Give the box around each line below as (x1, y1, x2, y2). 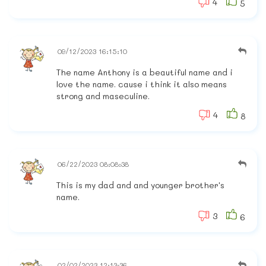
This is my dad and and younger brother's (56, 179, 224, 191)
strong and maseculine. (56, 90, 150, 102)
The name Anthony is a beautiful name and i (56, 66, 233, 78)
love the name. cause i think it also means (56, 78, 227, 90)
